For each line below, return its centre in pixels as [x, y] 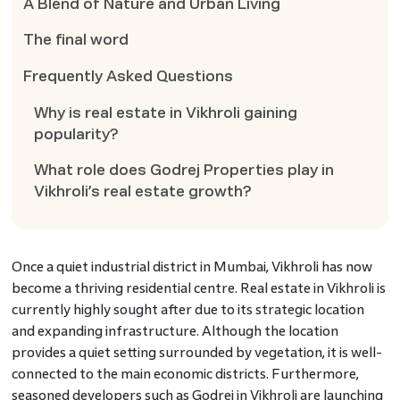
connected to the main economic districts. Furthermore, [185, 373]
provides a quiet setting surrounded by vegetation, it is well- [196, 352]
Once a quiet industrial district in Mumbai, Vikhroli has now [192, 266]
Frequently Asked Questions [128, 77]
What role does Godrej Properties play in [184, 171]
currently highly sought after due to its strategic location [187, 309]
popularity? [77, 134]
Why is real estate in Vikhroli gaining [166, 112]
